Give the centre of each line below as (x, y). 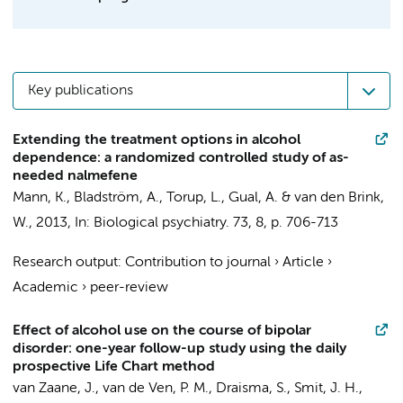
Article (303, 263)
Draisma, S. (251, 389)
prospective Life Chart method (114, 367)
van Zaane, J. (54, 389)
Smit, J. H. (327, 389)
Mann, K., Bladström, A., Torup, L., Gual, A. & (153, 198)
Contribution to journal (198, 263)
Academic (45, 288)
